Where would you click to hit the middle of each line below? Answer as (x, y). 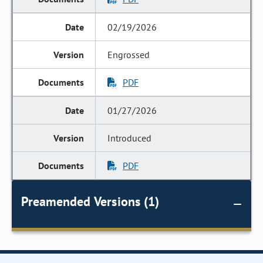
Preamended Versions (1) (90, 201)
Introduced (130, 138)
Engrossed (129, 55)
